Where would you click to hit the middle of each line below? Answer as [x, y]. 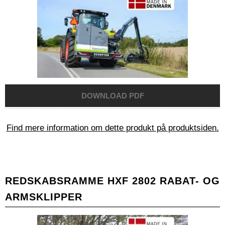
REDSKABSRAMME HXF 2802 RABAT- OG [113, 181]
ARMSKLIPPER [44, 197]
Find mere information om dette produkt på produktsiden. [113, 128]
